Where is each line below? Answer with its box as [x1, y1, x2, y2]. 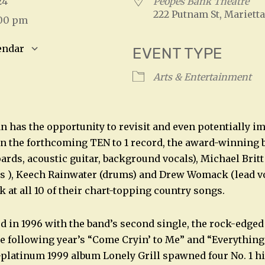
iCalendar [185, 62, 232, 74]
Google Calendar [60, 62, 140, 74]
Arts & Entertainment [153, 71, 251, 83]
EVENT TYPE [132, 44, 222, 63]
